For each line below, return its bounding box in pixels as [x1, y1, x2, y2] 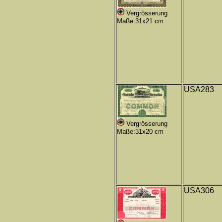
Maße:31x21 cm [117, 17, 164, 25]
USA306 [184, 186, 214, 195]
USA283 [184, 85, 214, 94]
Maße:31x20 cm [117, 128, 164, 135]
